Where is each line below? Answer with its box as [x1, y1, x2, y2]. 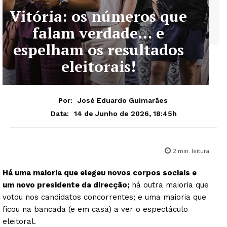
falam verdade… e [32, 23, 164, 43]
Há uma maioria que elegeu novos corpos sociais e [3, 168, 197, 177]
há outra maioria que [129, 180, 209, 190]
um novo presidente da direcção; [3, 180, 129, 190]
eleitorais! [61, 56, 136, 77]
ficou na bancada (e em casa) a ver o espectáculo [3, 204, 188, 214]
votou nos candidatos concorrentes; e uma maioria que [3, 192, 206, 202]
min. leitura [176, 146, 209, 155]
